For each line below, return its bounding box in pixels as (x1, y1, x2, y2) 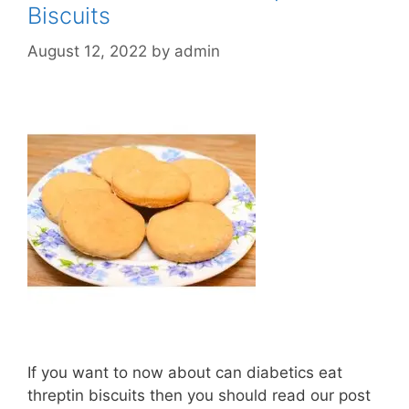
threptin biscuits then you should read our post (27, 385, 371, 404)
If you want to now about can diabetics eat (27, 362, 342, 382)
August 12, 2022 (27, 41, 147, 60)
